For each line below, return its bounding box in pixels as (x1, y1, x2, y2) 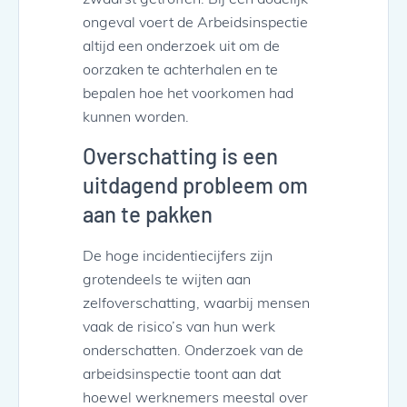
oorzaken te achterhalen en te (83, 59, 278, 79)
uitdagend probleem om (83, 171, 308, 198)
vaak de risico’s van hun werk (83, 315, 275, 335)
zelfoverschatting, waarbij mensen (83, 292, 310, 312)
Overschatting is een (83, 142, 278, 169)
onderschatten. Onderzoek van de (83, 339, 303, 359)
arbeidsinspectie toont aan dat (83, 362, 281, 382)
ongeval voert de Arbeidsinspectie (83, 12, 308, 32)
